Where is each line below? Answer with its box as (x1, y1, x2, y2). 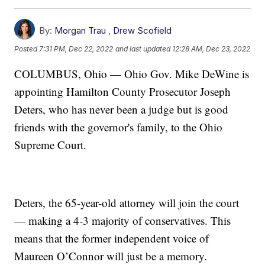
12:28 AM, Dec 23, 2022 (172, 44, 251, 54)
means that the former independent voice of (14, 230, 209, 245)
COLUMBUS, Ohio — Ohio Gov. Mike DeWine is (14, 66, 250, 81)
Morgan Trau (54, 24, 106, 36)
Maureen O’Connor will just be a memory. (14, 248, 208, 263)
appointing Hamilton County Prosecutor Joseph (14, 83, 231, 99)
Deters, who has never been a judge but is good (14, 101, 229, 117)
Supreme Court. (14, 137, 87, 152)
